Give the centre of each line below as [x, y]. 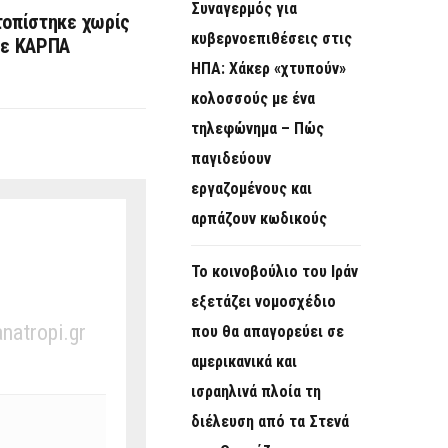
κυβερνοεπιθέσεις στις [271, 39]
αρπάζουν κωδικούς [259, 219]
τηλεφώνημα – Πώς [257, 129]
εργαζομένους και [251, 189]
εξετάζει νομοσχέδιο [263, 302]
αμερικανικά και [244, 362]
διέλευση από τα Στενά [270, 422]
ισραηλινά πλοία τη [256, 392]
